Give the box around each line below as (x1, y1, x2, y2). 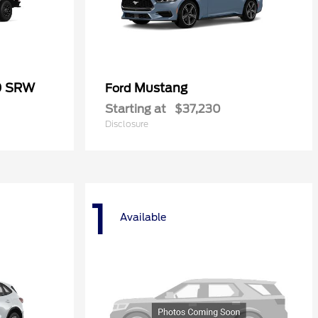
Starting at (105, 102, 166, 116)
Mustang (134, 80, 187, 95)
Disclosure (105, 118, 148, 129)
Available (120, 212, 166, 224)
